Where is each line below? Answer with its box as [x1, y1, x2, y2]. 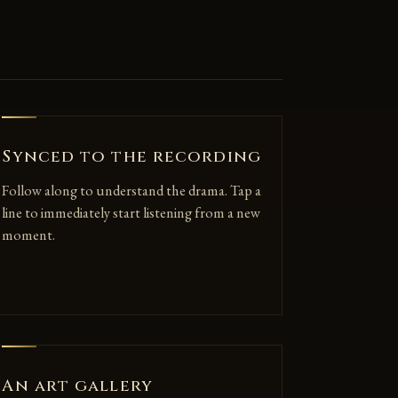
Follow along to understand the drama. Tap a [2, 180, 262, 200]
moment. [2, 225, 56, 244]
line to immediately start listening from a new [2, 203, 261, 222]
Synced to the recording [2, 145, 261, 168]
